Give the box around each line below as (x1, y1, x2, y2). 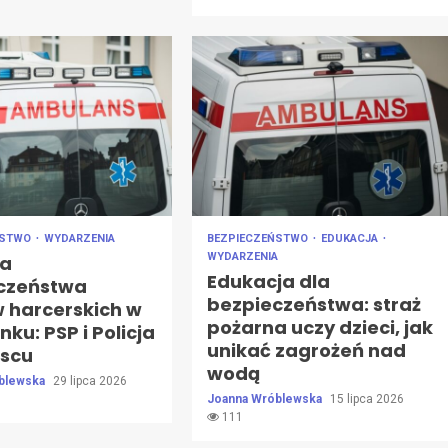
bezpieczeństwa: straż (206, 291, 421, 317)
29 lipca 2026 (53, 373, 128, 388)
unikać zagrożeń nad (206, 337, 406, 363)
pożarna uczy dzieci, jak (206, 314, 433, 340)
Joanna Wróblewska (206, 391, 325, 406)
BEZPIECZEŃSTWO (206, 231, 311, 245)
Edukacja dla (206, 268, 330, 294)
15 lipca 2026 (329, 391, 404, 406)
